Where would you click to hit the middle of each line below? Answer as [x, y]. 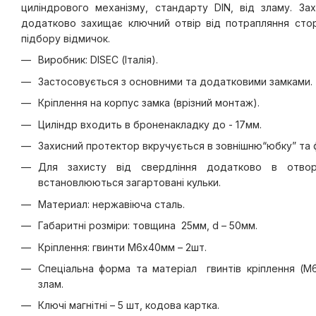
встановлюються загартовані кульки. [129, 183]
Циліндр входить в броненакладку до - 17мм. [150, 124]
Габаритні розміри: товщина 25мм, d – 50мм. [148, 226]
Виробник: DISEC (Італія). [98, 60]
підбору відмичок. [66, 38]
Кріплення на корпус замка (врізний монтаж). [149, 103]
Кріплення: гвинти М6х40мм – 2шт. [122, 247]
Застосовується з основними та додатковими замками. [175, 81]
